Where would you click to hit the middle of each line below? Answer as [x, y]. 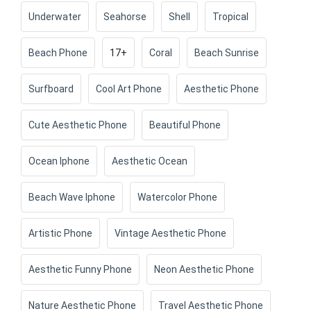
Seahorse [125, 17]
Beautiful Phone [185, 125]
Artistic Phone [61, 234]
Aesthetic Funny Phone [81, 270]
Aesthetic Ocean [150, 161]
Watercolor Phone [178, 197]
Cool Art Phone [129, 89]
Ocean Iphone [59, 161]
